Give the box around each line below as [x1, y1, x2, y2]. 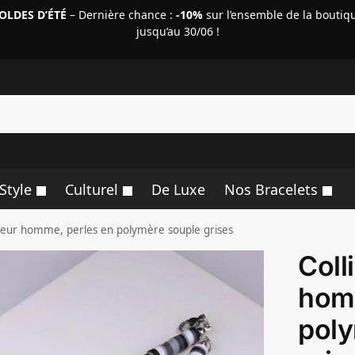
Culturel [65, 180, 119, 199]
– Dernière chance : [69, 7, 176, 22]
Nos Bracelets [223, 180, 318, 199]
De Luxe [151, 180, 205, 199]
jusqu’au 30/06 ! [136, 24, 219, 39]
